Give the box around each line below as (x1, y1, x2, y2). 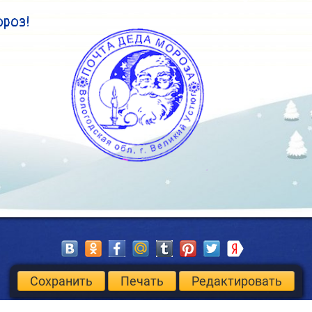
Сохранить (30, 273, 93, 288)
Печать (120, 273, 164, 288)
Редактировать (192, 273, 282, 288)
